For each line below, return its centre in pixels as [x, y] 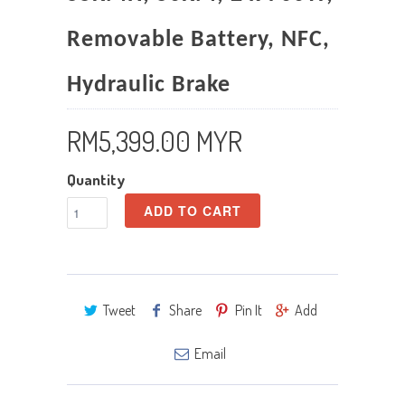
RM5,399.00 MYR [155, 141]
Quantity [96, 180]
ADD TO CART [193, 211]
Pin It [248, 311]
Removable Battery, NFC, [198, 41]
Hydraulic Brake [149, 86]
